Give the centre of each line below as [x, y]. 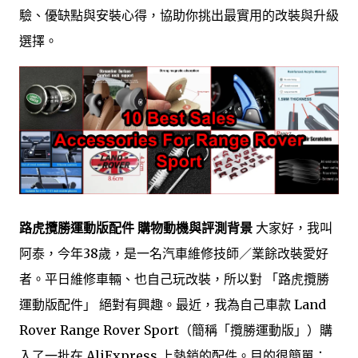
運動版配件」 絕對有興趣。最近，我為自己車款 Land [173, 304]
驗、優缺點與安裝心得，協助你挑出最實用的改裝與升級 [179, 15]
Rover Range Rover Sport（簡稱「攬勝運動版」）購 [176, 330]
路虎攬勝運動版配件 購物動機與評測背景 [136, 228]
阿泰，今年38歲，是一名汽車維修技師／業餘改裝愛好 [174, 253]
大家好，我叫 [292, 228]
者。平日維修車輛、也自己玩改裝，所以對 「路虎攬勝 [174, 279]
